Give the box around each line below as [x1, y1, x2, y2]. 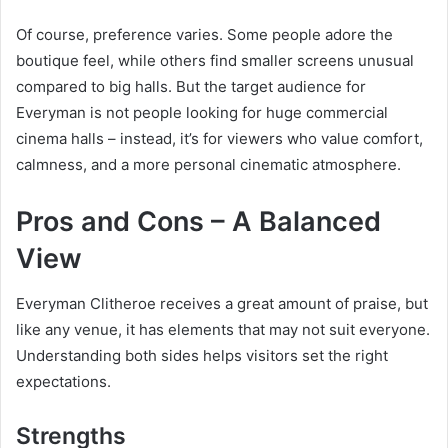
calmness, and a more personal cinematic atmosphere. [16, 155, 401, 175]
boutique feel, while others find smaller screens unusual [16, 51, 414, 71]
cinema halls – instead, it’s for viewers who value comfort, [16, 129, 423, 149]
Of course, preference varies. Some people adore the [16, 25, 393, 45]
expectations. [16, 371, 111, 391]
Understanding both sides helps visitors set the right [16, 345, 388, 365]
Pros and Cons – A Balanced [16, 205, 381, 239]
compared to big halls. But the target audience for [16, 77, 366, 97]
